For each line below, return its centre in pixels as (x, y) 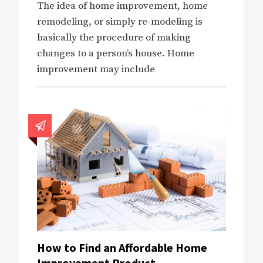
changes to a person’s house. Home (116, 53)
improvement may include (96, 69)
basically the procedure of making (114, 37)
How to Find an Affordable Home (122, 247)
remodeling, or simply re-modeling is (120, 21)
